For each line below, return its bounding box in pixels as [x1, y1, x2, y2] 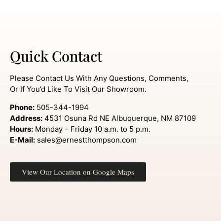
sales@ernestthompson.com [35, 135, 137, 145]
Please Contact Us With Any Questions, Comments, [10, 74, 188, 83]
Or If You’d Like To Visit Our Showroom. [10, 84, 147, 94]
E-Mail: [10, 135, 35, 145]
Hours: [10, 124, 33, 134]
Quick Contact [10, 46, 102, 66]
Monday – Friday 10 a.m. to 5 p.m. [33, 124, 150, 134]
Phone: [10, 102, 35, 112]
